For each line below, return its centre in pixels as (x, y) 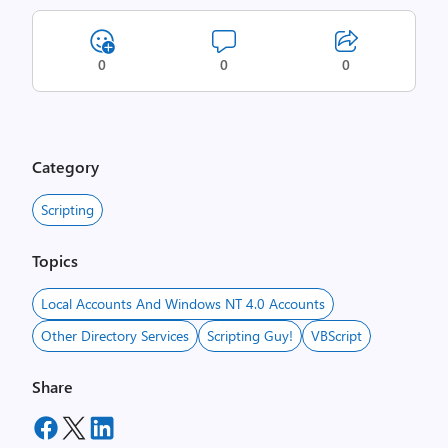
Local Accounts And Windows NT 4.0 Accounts (183, 303)
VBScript (336, 335)
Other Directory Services (115, 335)
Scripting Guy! (250, 335)
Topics (55, 260)
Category (65, 166)
